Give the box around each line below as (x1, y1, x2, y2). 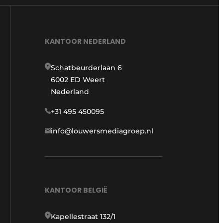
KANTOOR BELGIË (45, 185, 108, 196)
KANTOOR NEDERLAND (45, 36, 126, 46)
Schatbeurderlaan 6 (51, 63, 122, 72)
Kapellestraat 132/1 (51, 212, 115, 222)
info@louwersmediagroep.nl (51, 126, 153, 135)
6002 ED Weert (51, 75, 105, 84)
